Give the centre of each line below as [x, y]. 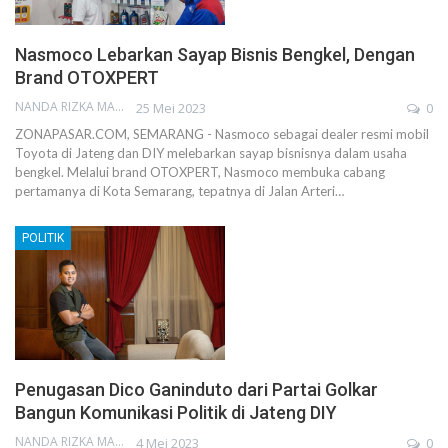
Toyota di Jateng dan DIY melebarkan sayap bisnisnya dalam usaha [211, 152]
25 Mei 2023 [171, 107]
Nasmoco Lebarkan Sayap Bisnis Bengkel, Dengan [215, 54]
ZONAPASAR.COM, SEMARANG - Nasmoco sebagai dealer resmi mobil [222, 133]
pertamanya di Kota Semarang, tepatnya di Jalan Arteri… [179, 190]
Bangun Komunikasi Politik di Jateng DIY [176, 413]
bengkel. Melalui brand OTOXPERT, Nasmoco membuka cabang [200, 171]
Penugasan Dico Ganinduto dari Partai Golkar [196, 390]
